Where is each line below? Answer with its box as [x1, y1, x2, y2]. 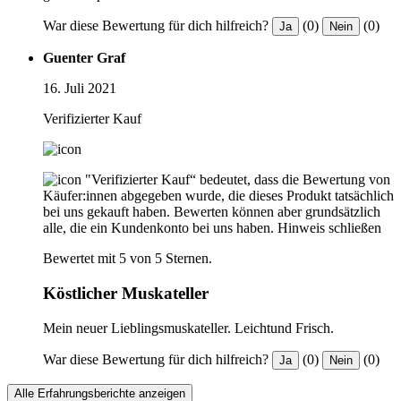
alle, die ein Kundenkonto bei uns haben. [43, 220, 274, 236]
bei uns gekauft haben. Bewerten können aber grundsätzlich [43, 204, 380, 220]
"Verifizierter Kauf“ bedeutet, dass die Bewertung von [85, 172, 390, 188]
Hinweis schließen [277, 220, 381, 236]
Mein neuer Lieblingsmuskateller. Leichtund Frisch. [43, 320, 334, 336]
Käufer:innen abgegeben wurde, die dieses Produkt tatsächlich [43, 188, 394, 204]
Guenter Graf [43, 50, 125, 66]
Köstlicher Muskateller [43, 284, 209, 303]
